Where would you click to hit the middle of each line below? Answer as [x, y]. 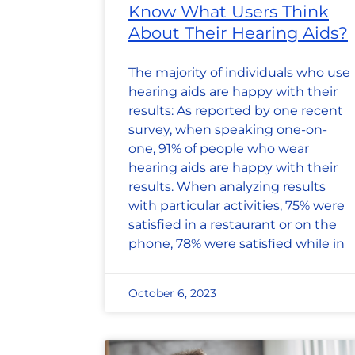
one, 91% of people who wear [219, 149]
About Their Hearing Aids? [238, 33]
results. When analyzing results [227, 187]
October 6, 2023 [172, 294]
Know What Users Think [229, 12]
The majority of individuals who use [239, 73]
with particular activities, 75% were [237, 206]
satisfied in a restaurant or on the [233, 225]
